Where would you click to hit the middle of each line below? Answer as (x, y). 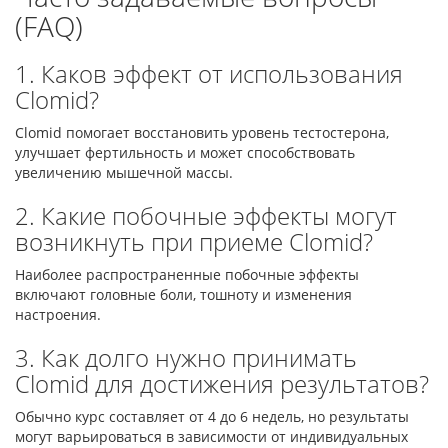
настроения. (58, 314)
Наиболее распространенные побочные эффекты (187, 274)
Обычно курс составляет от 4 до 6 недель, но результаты (212, 416)
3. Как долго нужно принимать (186, 357)
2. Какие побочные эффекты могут (206, 215)
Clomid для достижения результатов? (222, 383)
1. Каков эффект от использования (209, 73)
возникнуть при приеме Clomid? (194, 241)
